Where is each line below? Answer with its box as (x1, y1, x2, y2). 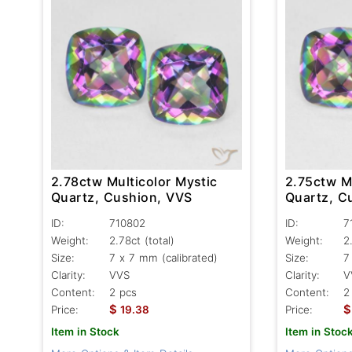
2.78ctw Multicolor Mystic (51, 173, 218, 189)
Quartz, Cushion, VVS (51, 189, 192, 205)
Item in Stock (51, 324, 119, 338)
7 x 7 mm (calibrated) (109, 251, 218, 264)
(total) (144, 233, 174, 247)
